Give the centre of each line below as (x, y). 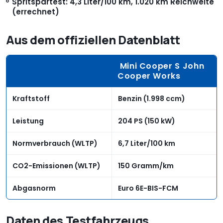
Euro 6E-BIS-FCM (148, 188)
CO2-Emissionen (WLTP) (56, 166)
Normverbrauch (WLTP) (55, 143)
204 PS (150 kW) (147, 121)
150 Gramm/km (146, 166)
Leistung (28, 121)
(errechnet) (36, 11)
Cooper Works (149, 76)
